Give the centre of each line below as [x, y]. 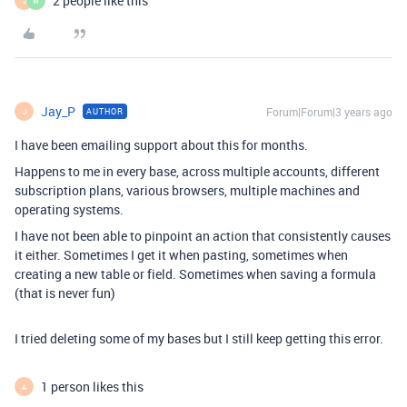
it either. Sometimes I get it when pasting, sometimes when [181, 255]
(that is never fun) [65, 293]
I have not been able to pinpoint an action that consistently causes [203, 236]
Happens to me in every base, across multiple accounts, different [197, 171]
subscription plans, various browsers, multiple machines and [187, 190]
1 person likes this [92, 387]
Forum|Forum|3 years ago [329, 112]
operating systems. [69, 209]
